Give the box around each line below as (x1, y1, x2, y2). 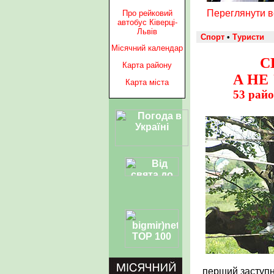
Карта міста (125, 77, 169, 87)
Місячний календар (111, 43, 183, 53)
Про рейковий (122, 8, 172, 18)
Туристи (232, 32, 264, 42)
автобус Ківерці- (117, 17, 177, 27)
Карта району (122, 61, 172, 70)
